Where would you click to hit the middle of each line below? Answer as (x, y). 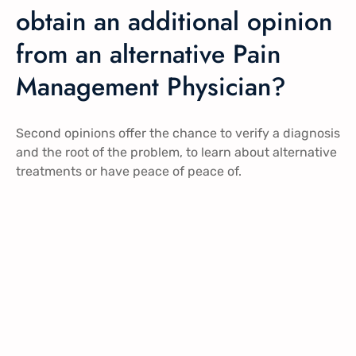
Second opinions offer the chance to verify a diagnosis (178, 133)
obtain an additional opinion (174, 21)
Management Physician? (151, 86)
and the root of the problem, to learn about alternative (176, 153)
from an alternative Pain (148, 54)
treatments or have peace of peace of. (129, 172)
